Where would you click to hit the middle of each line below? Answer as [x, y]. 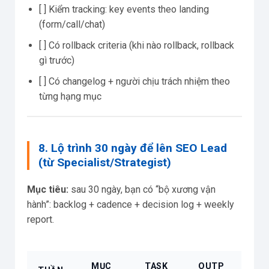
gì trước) [57, 60]
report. [41, 220]
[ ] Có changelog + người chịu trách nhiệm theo [134, 81]
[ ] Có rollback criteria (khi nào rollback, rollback [137, 45]
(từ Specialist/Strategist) [105, 163]
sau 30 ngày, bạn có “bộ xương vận [142, 190]
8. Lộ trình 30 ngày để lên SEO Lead [133, 148]
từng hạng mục [70, 96]
